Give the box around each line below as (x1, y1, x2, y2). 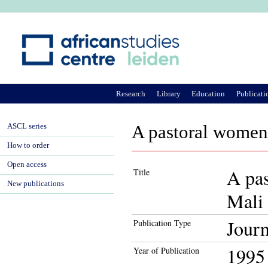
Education (191, 89, 226, 98)
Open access (7, 160, 47, 169)
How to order (7, 141, 49, 150)
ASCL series (7, 122, 47, 130)
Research (116, 89, 146, 98)
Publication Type (133, 217, 191, 229)
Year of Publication (133, 245, 199, 256)
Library (156, 89, 181, 98)
